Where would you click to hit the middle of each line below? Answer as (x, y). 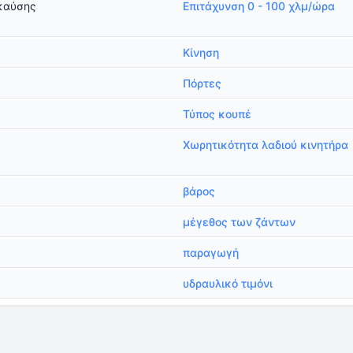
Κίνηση (201, 52)
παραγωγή (211, 253)
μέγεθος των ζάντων (239, 222)
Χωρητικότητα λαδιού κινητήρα (266, 145)
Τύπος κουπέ (217, 114)
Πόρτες (202, 83)
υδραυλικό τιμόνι (228, 283)
